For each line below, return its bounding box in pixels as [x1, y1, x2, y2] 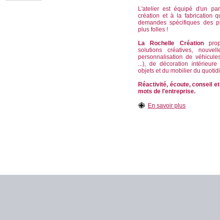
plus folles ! [138, 26, 168, 33]
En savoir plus [148, 102, 186, 109]
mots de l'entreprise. [138, 88, 195, 95]
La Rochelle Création [138, 40, 204, 47]
